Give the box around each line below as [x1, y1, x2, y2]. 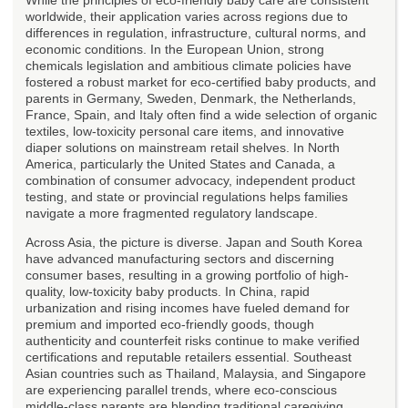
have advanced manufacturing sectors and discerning [25, 250, 334, 266]
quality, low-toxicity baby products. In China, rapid [25, 283, 310, 299]
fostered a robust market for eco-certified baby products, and [25, 74, 376, 89]
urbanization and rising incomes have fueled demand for [25, 300, 350, 315]
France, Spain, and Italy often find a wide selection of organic [25, 107, 377, 122]
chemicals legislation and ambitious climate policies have [25, 57, 352, 73]
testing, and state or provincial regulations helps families [25, 189, 348, 204]
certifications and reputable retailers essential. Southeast [25, 349, 352, 364]
